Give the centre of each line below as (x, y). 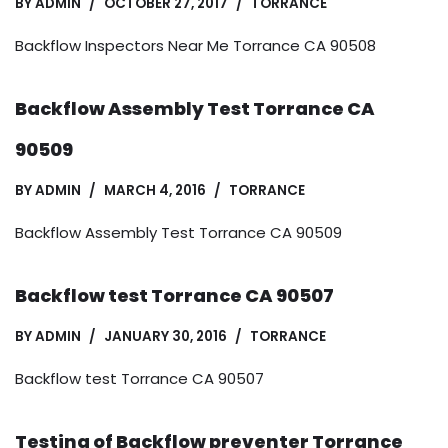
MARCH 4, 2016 (155, 190)
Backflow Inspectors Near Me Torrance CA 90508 (195, 45)
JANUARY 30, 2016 (165, 336)
